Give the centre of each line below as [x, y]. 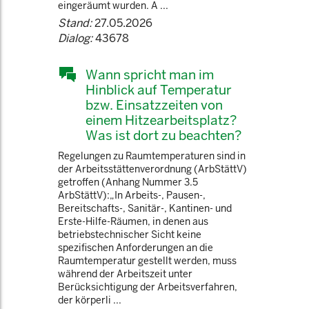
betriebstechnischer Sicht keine [130, 235]
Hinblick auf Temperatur [159, 90]
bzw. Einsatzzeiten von [154, 105]
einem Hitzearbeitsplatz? [161, 120]
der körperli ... [90, 300]
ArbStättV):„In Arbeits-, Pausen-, [132, 195]
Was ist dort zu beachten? [163, 135]
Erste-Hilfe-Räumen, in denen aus [133, 221]
